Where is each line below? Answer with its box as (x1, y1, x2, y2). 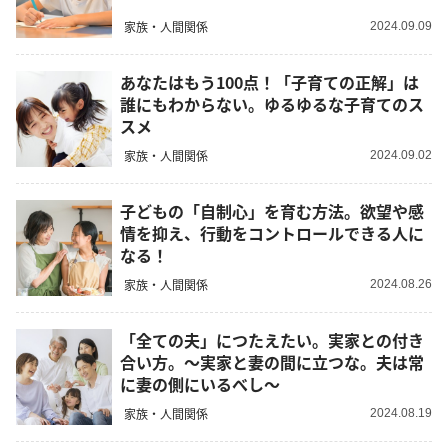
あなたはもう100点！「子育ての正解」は (120, 70, 419, 95)
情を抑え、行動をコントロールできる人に (120, 221, 424, 246)
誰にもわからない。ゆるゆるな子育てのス (120, 92, 424, 117)
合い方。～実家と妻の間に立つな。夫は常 (120, 350, 424, 375)
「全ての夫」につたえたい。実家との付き (120, 328, 424, 353)
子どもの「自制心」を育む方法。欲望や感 (120, 199, 424, 224)
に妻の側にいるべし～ (120, 372, 280, 397)
